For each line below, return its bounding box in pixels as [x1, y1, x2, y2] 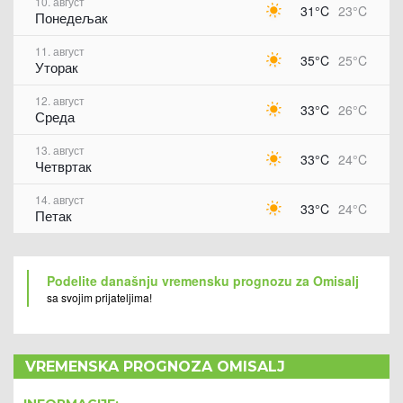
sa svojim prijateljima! [47, 290, 152, 305]
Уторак [35, 58, 78, 76]
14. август [35, 192, 85, 207]
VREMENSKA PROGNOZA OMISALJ [25, 358, 285, 375]
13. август [35, 142, 85, 157]
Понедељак [35, 8, 108, 27]
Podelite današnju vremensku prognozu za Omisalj [47, 272, 359, 290]
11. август [35, 43, 85, 58]
